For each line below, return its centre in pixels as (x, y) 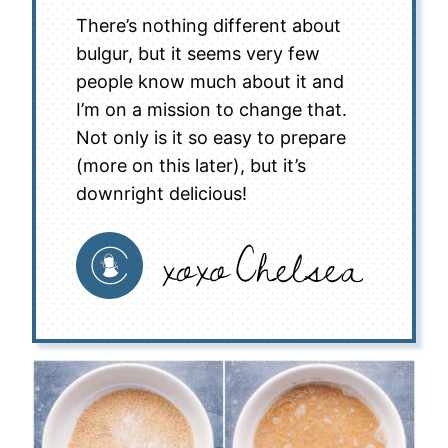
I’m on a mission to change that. (211, 109)
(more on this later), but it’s (191, 165)
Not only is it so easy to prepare (211, 137)
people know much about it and (210, 81)
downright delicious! (161, 193)
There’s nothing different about (208, 25)
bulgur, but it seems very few (198, 53)
